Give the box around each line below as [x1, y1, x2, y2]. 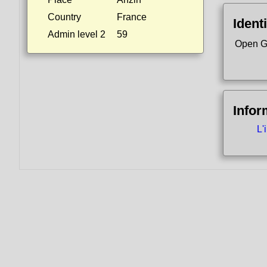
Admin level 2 [48, 29, 105, 39]
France [117, 12, 147, 22]
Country [48, 12, 81, 22]
